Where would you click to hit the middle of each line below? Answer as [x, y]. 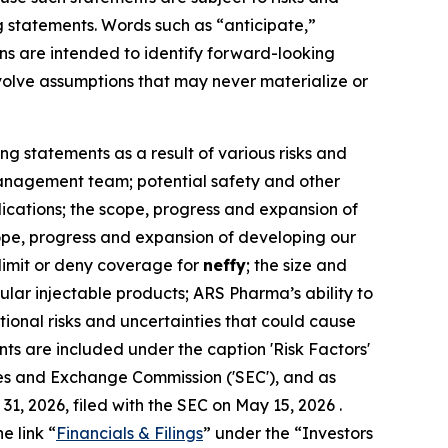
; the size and [296, 265]
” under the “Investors [288, 433]
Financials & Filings [129, 433]
